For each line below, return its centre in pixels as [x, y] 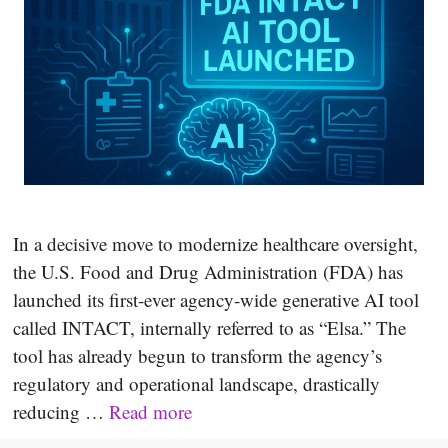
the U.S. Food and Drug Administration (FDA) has [208, 271]
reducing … [61, 411]
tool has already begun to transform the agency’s [197, 355]
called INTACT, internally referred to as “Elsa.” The [209, 327]
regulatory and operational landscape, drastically [196, 383]
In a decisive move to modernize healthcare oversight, [215, 243]
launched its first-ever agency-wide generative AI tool [216, 299]
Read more [150, 411]
